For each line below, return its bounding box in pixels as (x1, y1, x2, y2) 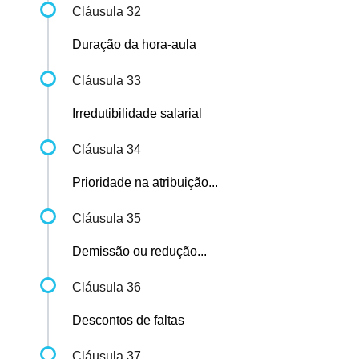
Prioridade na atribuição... (72, 175, 218, 190)
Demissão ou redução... (72, 244, 207, 259)
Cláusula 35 (72, 212, 141, 226)
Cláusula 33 (72, 74, 141, 88)
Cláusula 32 (72, 5, 141, 19)
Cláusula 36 (72, 280, 141, 295)
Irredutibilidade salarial (72, 107, 202, 121)
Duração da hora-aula (72, 38, 196, 52)
